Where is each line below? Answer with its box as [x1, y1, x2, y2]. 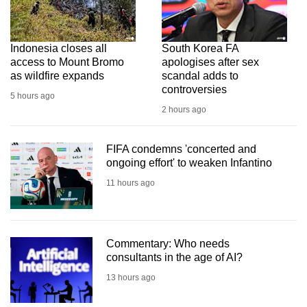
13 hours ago [106, 272, 156, 282]
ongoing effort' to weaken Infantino [106, 157, 272, 169]
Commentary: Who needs [106, 237, 230, 249]
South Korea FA [162, 42, 238, 55]
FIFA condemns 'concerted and [106, 143, 256, 156]
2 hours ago [162, 105, 206, 115]
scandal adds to [162, 70, 238, 82]
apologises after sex [162, 56, 259, 69]
